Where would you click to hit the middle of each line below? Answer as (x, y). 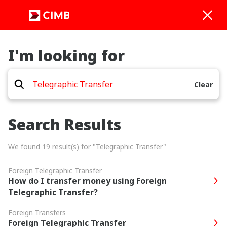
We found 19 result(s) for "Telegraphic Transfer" (87, 147)
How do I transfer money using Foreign (87, 181)
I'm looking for (66, 55)
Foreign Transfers (37, 213)
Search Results (65, 124)
